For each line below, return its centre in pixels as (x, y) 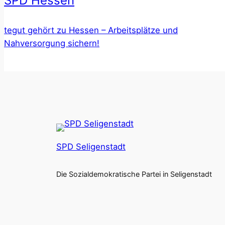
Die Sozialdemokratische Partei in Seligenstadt (134, 174)
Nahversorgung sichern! (52, 43)
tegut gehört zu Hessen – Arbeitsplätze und (91, 30)
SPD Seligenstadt (91, 146)
